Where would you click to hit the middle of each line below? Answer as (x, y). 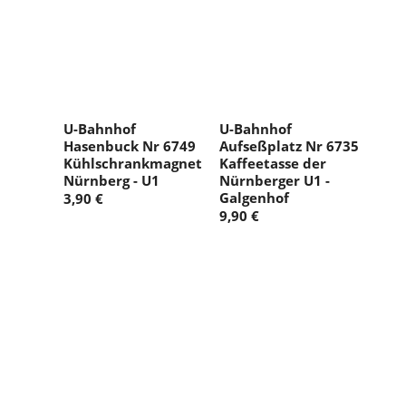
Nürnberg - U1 (111, 181)
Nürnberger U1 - (275, 181)
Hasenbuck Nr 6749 (130, 146)
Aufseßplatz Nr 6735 (289, 146)
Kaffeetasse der (273, 164)
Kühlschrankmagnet (133, 164)
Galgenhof (254, 198)
